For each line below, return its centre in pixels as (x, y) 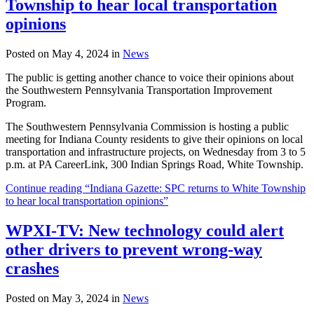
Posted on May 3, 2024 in (64, 298)
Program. (26, 102)
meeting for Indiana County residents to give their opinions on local (154, 139)
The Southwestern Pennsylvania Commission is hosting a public (147, 126)
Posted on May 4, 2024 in (64, 53)
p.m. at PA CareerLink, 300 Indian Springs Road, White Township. (155, 164)
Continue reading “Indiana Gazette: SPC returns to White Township (156, 188)
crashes (32, 268)
